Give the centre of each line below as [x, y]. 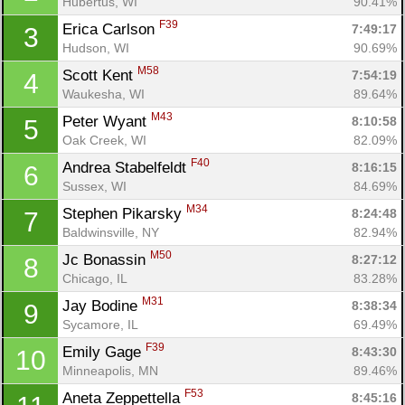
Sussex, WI [94, 186]
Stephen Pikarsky [124, 213]
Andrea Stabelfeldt [127, 167]
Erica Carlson [111, 29]
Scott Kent [100, 75]
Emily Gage [104, 352]
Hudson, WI [96, 47]
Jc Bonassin [106, 259]
